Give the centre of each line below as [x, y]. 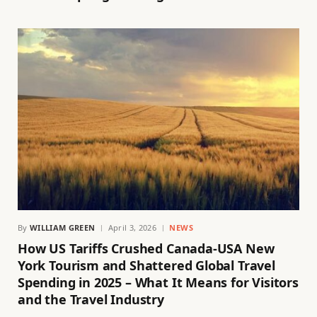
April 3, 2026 [132, 228]
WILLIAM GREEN [63, 228]
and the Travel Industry [91, 300]
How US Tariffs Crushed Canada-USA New [146, 249]
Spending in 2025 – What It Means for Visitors [158, 283]
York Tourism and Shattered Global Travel [146, 266]
